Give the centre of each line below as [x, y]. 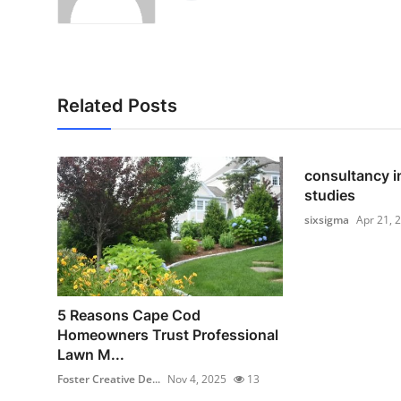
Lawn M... [91, 354]
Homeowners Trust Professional [168, 334]
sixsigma [326, 220]
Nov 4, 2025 [197, 379]
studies [329, 195]
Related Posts [117, 106]
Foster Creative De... [109, 379]
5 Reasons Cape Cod [129, 315]
